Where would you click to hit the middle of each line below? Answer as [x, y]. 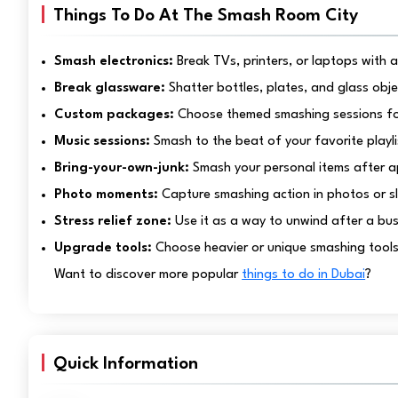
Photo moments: [108, 195]
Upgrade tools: [105, 248]
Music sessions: [104, 142]
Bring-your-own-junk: [124, 168]
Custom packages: [115, 115]
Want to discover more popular [148, 275]
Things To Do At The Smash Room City [206, 16]
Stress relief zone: [115, 222]
